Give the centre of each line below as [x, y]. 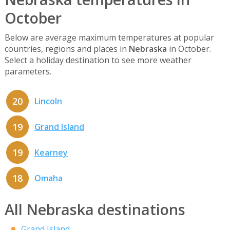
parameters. [28, 71]
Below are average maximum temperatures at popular [109, 37]
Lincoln [48, 101]
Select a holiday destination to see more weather [98, 60]
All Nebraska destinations [95, 209]
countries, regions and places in [66, 49]
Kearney [51, 153]
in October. [189, 49]
